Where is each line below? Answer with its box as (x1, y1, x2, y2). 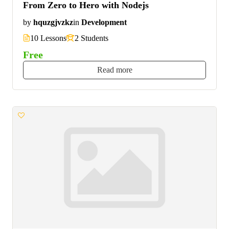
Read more (97, 65, 132, 74)
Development (81, 18, 127, 27)
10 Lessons (30, 33, 66, 42)
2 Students (75, 33, 108, 42)
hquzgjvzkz (33, 18, 73, 27)
